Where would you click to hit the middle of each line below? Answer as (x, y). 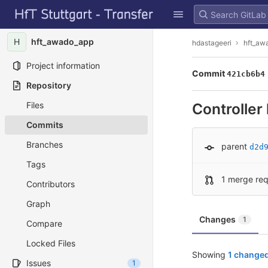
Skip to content (39, 20)
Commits (45, 125)
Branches (45, 144)
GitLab (26, 7)
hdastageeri (212, 42)
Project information (63, 66)
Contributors (51, 184)
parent (234, 146)
